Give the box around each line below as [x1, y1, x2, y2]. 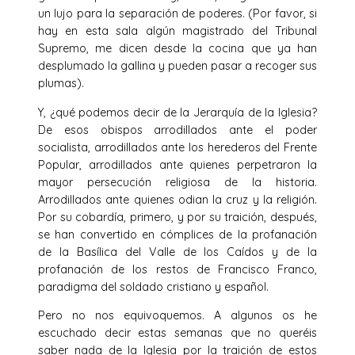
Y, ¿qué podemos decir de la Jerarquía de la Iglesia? [38, 105, 317, 120]
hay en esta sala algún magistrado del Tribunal [38, 24, 317, 39]
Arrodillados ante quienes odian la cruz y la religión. [38, 192, 317, 207]
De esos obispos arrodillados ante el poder [38, 122, 317, 137]
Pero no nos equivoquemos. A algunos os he [38, 307, 317, 323]
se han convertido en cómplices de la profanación [38, 227, 317, 242]
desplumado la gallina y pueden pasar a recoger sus [38, 59, 317, 74]
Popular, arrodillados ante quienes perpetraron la [38, 157, 317, 172]
